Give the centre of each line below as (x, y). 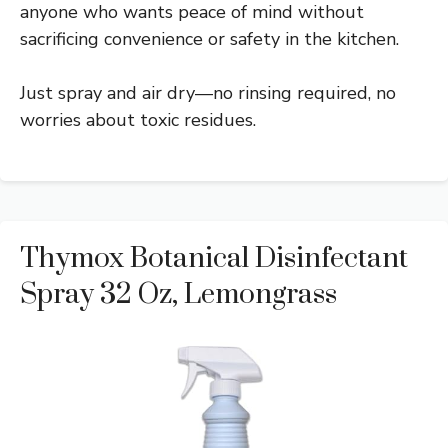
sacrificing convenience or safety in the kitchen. (209, 38)
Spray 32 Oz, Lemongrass (178, 294)
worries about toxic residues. (138, 119)
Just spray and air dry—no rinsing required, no (208, 92)
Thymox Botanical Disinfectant (214, 258)
